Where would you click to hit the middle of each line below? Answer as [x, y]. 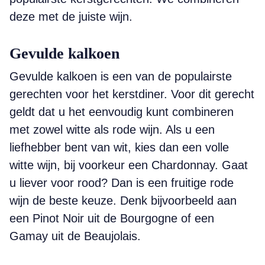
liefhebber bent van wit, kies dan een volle [119, 147]
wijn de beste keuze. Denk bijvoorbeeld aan [123, 201]
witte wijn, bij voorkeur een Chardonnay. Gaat [129, 165]
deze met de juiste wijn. [71, 17]
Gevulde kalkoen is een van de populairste [121, 76]
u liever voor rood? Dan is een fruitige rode [122, 183]
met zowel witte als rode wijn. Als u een [112, 130]
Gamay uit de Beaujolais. [75, 236]
